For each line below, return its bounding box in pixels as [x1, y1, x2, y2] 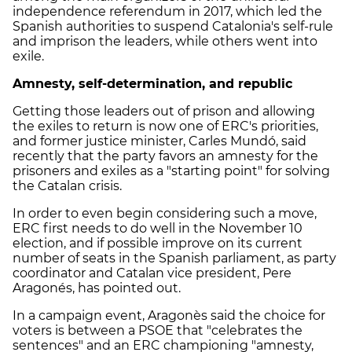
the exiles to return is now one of [13, 118, 222, 134]
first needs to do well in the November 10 [40, 220, 302, 236]
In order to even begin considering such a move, [13, 205, 317, 221]
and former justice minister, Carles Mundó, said [13, 133, 306, 148]
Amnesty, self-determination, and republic [13, 75, 292, 91]
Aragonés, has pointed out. [13, 280, 181, 295]
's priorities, [249, 118, 318, 134]
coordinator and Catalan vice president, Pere [13, 265, 291, 280]
